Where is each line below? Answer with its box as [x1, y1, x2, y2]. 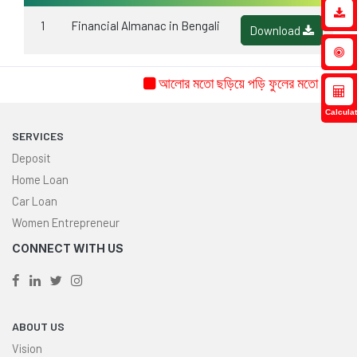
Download [249, 22, 303, 37]
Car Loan [12, 194, 57, 209]
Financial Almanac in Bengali [71, 18, 220, 33]
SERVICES [12, 129, 64, 143]
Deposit [12, 151, 51, 166]
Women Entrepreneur [12, 215, 120, 230]
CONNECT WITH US [12, 241, 124, 256]
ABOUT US [12, 320, 65, 334]
